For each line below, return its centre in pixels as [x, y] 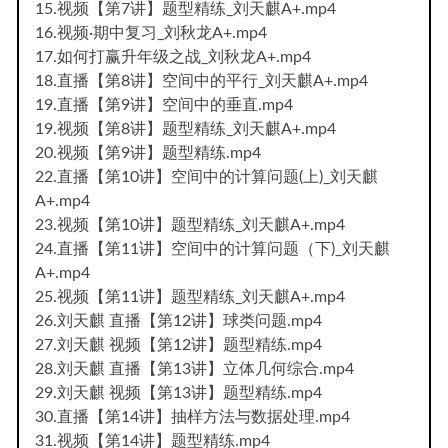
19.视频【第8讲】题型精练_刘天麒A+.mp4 [185, 128]
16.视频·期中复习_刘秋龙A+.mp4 [151, 32]
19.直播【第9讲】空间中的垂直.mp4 [164, 104]
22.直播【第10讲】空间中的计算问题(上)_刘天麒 [206, 176]
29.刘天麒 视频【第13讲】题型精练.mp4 [178, 392]
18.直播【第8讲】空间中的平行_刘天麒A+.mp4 [201, 80]
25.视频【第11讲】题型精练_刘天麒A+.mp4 [190, 296]
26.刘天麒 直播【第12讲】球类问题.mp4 [178, 320]
